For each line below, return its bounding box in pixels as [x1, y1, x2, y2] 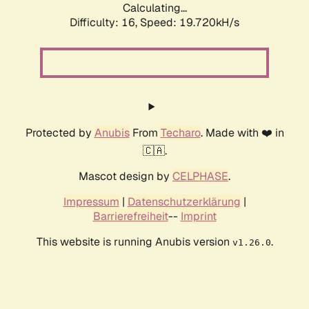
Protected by [25, 126, 94, 141]
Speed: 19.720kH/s [140, 15, 239, 30]
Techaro [160, 126, 201, 141]
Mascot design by [79, 169, 172, 184]
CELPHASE [172, 169, 228, 184]
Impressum [63, 195, 119, 210]
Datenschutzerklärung [127, 195, 241, 210]
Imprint [180, 209, 217, 224]
